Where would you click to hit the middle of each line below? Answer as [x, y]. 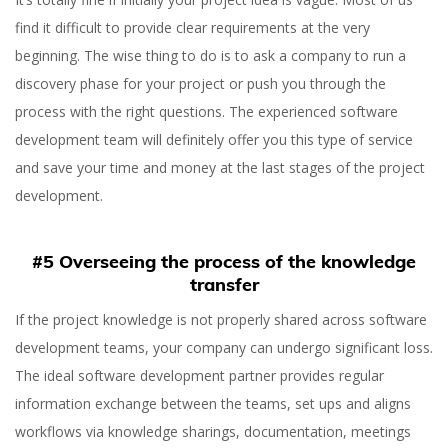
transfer [224, 284]
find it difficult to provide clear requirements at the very [192, 27]
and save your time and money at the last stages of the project [220, 167]
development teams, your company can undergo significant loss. [224, 347]
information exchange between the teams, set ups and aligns [213, 403]
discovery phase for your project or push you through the [200, 83]
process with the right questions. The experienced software [206, 111]
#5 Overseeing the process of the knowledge [224, 261]
